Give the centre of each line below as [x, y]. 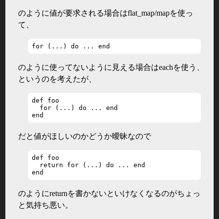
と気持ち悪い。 [46, 205]
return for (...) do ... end [89, 165]
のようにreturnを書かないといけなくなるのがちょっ [109, 193]
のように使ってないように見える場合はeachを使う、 [111, 67]
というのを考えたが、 [57, 79]
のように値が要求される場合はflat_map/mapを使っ [106, 13]
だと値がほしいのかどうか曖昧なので [85, 136]
